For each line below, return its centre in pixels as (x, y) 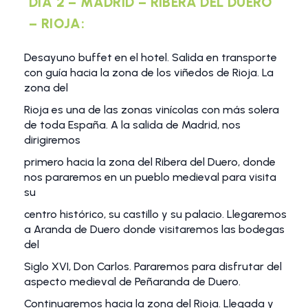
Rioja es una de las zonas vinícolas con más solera (152, 110)
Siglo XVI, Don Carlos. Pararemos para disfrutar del (153, 267)
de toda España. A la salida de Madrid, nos (132, 125)
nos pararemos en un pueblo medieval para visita (150, 177)
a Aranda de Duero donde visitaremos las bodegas (154, 230)
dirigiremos (52, 140)
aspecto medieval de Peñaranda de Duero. (132, 282)
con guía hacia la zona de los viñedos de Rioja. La (149, 73)
